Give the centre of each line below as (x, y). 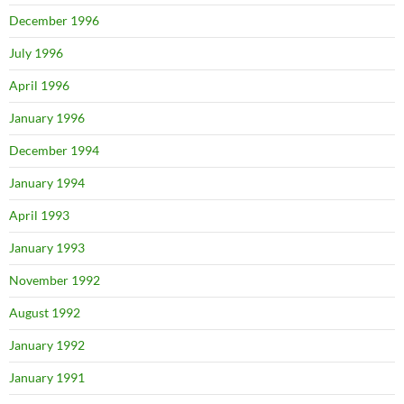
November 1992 (55, 280)
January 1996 (47, 118)
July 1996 (36, 53)
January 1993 (47, 248)
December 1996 (54, 20)
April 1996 (39, 85)
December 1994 (54, 150)
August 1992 (45, 312)
